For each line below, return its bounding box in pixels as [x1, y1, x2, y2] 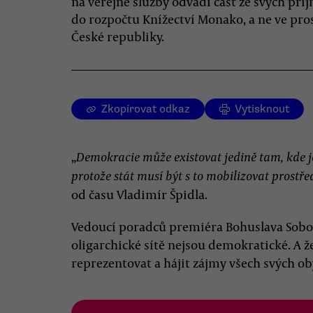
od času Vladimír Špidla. [71, 186, 208, 203]
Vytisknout [235, 102, 289, 116]
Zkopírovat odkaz [101, 102, 190, 116]
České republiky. [71, 28, 164, 45]
